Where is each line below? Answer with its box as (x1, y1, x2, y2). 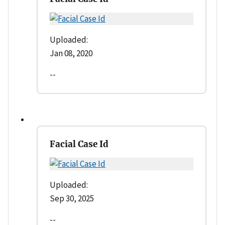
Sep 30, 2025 (50, 192, 94, 204)
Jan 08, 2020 (50, 47, 92, 59)
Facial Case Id (50, 138, 108, 150)
